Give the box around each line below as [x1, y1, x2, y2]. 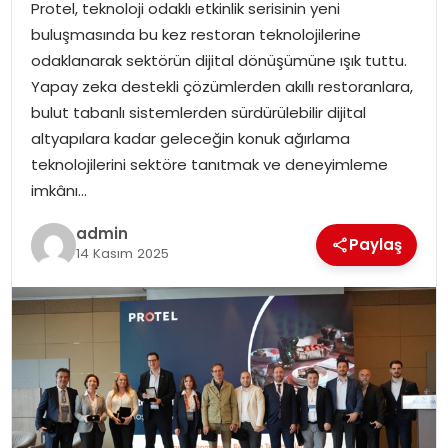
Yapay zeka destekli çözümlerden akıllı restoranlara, [30, 76, 413, 98]
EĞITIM [26, 93, 75, 114]
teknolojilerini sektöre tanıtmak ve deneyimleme [30, 154, 388, 176]
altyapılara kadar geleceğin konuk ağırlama [30, 128, 350, 150]
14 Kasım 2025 [75, 243, 169, 263]
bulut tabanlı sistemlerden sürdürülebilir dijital [30, 102, 366, 124]
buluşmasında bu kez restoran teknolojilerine [30, 24, 361, 46]
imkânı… [30, 180, 87, 202]
